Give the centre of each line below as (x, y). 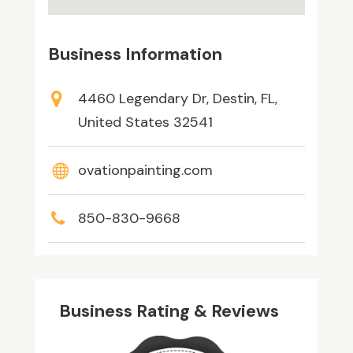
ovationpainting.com (145, 171)
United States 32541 (145, 123)
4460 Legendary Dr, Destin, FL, (177, 99)
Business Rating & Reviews (169, 311)
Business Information (135, 54)
